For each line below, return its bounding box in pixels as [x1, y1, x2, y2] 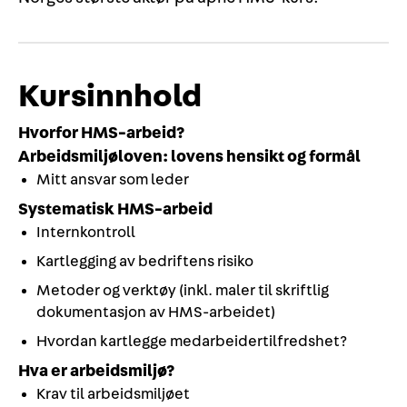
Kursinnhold [18, 80, 202, 113]
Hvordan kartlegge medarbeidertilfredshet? [36, 333, 347, 349]
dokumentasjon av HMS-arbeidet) [36, 304, 275, 320]
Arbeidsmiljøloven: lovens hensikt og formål [18, 148, 361, 165]
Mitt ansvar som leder [36, 172, 189, 187]
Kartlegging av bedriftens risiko [36, 253, 253, 269]
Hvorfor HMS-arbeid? [18, 124, 184, 142]
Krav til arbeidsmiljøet [36, 386, 190, 402]
